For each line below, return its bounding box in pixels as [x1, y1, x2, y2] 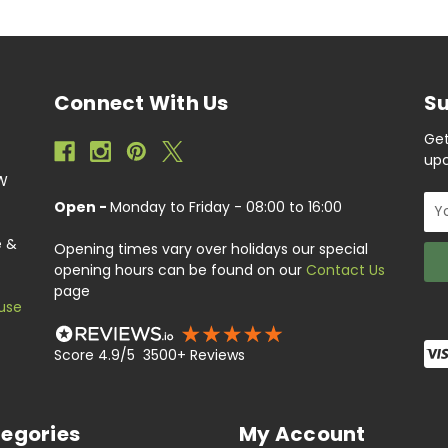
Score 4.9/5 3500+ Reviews [53, 345, 245, 366]
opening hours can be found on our [53, 259, 306, 280]
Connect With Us [53, 88, 229, 117]
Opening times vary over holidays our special [53, 238, 368, 259]
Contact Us [305, 259, 385, 280]
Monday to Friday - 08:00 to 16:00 [109, 196, 342, 217]
